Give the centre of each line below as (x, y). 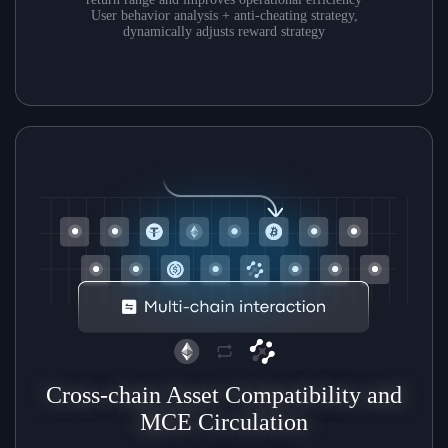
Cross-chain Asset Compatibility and (224, 394)
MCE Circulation (224, 421)
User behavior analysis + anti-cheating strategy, (224, 16)
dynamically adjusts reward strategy (224, 32)
